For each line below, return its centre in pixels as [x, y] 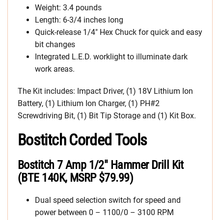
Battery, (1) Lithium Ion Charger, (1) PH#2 [89, 103]
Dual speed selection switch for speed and [108, 200]
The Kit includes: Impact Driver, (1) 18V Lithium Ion [105, 91]
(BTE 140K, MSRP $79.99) [76, 178]
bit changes [55, 44]
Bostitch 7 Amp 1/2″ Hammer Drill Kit [101, 165]
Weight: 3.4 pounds [68, 8]
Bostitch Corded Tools [82, 140]
